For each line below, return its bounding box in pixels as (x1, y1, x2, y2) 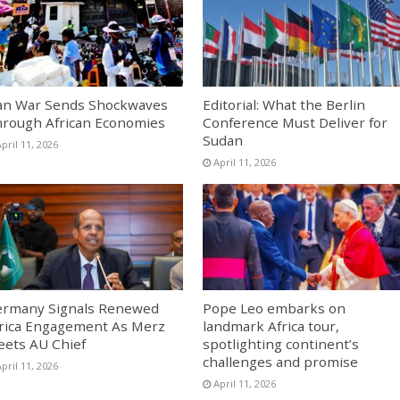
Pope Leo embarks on (202, 298, 346, 317)
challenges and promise (202, 352, 358, 371)
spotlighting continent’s (202, 334, 359, 353)
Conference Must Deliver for (202, 113, 387, 132)
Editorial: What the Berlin (202, 96, 365, 114)
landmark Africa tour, (202, 316, 339, 335)
